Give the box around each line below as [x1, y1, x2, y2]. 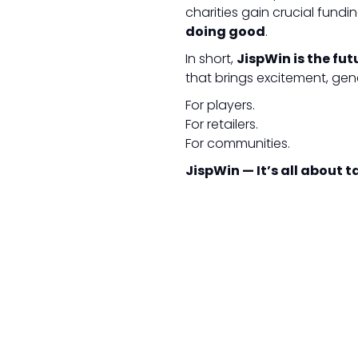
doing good [185, 22, 265, 41]
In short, [185, 50, 237, 68]
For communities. [185, 134, 290, 153]
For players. [185, 96, 255, 114]
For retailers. [185, 115, 258, 133]
